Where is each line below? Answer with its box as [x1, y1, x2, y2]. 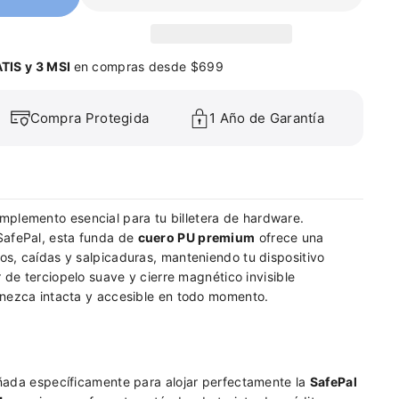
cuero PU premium [137, 230, 256, 246]
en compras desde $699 [73, 59, 224, 74]
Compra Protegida [29, 110, 150, 127]
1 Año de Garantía [208, 110, 325, 127]
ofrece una [255, 230, 324, 246]
